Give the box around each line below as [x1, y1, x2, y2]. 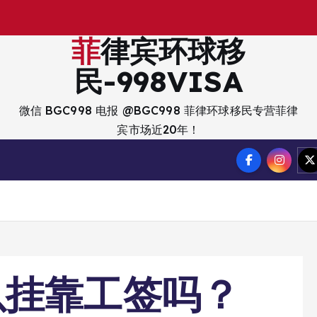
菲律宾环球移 [71, 33, 100, 69]
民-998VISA [74, 63, 243, 99]
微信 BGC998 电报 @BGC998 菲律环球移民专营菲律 [18, 103, 299, 117]
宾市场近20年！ [117, 122, 200, 137]
